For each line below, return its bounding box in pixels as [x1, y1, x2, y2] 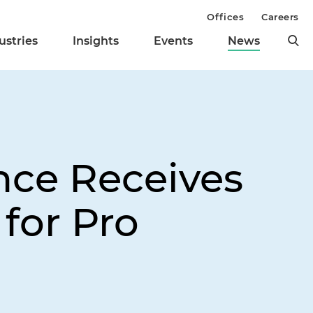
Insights [73, 34, 119, 48]
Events [154, 34, 193, 48]
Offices [207, 11, 245, 22]
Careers [261, 11, 299, 22]
